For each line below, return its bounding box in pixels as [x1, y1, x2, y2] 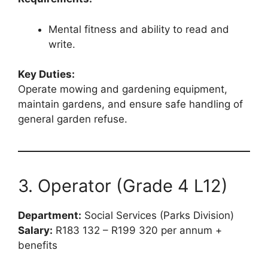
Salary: [18, 224, 53, 237]
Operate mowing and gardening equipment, [18, 83, 227, 96]
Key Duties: [18, 68, 75, 81]
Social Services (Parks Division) [81, 209, 234, 222]
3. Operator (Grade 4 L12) [18, 175, 228, 197]
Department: [18, 209, 81, 222]
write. [48, 38, 75, 50]
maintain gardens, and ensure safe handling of [18, 98, 243, 111]
